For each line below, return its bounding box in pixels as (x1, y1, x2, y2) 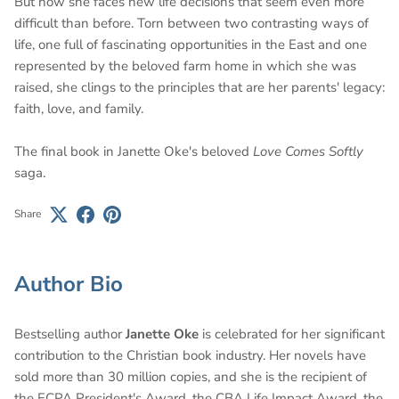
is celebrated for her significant (199, 324, 385, 343)
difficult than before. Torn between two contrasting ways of (14, 13, 369, 32)
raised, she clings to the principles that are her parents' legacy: (14, 77, 385, 96)
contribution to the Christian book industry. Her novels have (14, 346, 366, 364)
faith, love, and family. (14, 99, 143, 118)
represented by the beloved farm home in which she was (14, 56, 356, 75)
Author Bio (14, 269, 123, 299)
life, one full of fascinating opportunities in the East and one (14, 35, 367, 53)
